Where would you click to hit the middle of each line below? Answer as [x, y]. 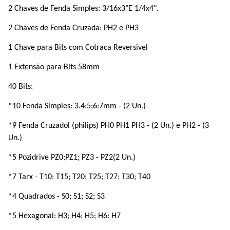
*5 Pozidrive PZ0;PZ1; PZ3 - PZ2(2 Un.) [72, 158]
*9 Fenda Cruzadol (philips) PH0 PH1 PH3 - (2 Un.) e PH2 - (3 [109, 126]
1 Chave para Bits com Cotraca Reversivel [78, 48]
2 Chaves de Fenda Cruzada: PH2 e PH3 [73, 28]
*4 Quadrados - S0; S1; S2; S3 [56, 197]
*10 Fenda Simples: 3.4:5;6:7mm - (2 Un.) [77, 106]
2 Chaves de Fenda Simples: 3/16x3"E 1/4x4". [83, 9]
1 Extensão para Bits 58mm [54, 67]
